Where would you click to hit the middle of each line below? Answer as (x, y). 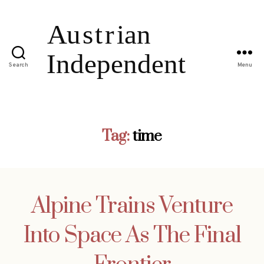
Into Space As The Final (132, 235)
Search (19, 65)
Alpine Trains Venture (132, 206)
